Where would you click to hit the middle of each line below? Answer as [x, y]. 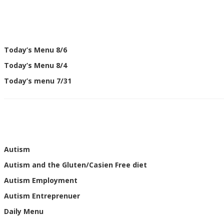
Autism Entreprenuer [42, 196]
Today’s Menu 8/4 [35, 65]
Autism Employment [41, 180]
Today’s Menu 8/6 [35, 50]
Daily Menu [24, 211]
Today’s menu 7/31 [38, 81]
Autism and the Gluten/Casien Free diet [75, 165]
